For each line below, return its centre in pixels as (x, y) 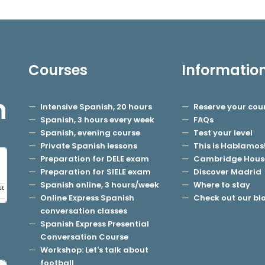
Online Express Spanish (87, 198)
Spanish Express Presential (94, 224)
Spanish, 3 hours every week (97, 120)
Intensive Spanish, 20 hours (96, 107)
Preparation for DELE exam (94, 159)
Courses (58, 70)
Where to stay (222, 185)
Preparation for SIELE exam (95, 172)
